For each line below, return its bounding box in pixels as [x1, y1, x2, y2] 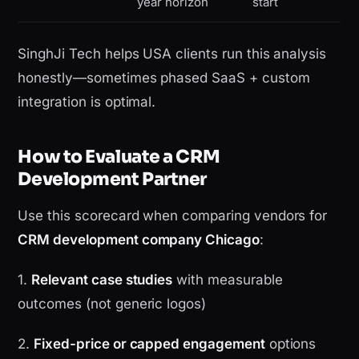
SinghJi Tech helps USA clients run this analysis [18, 46, 327, 63]
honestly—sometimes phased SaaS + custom [18, 70, 310, 87]
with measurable [172, 272, 283, 288]
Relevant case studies [31, 272, 173, 288]
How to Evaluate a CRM [18, 146, 220, 168]
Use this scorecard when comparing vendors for [18, 208, 328, 224]
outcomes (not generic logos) [18, 296, 207, 313]
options [264, 336, 317, 353]
